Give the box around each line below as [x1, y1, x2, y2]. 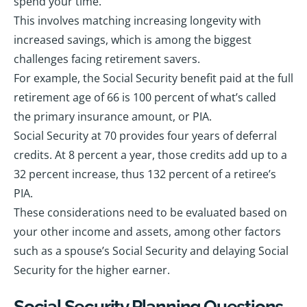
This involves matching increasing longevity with [14, 13, 261, 29]
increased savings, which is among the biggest [14, 32, 251, 48]
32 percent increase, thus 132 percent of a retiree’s [14, 167, 276, 182]
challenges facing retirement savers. [14, 51, 200, 67]
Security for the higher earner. [14, 262, 170, 278]
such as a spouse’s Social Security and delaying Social [14, 243, 288, 259]
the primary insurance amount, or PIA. [14, 109, 212, 125]
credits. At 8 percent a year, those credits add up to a [14, 147, 287, 163]
